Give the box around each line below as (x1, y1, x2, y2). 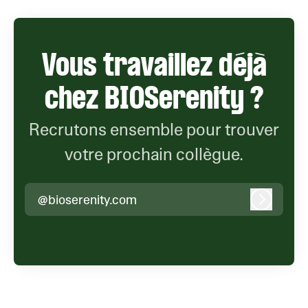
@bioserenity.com (37, 190, 137, 208)
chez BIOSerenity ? (45, 84, 263, 118)
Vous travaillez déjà (41, 51, 267, 85)
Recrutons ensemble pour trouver (29, 118, 279, 141)
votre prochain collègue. (65, 143, 243, 166)
